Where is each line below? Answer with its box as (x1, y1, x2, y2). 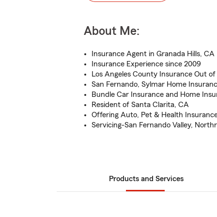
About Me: (84, 25, 139, 37)
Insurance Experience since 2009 (92, 60, 201, 68)
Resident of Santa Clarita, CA (92, 101, 189, 108)
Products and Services (109, 175, 184, 183)
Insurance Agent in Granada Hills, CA (92, 50, 215, 58)
